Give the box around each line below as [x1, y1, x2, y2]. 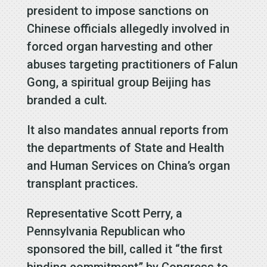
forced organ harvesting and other [26, 39, 213, 54]
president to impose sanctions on [26, 3, 209, 18]
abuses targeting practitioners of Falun [26, 57, 238, 72]
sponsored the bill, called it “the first [26, 241, 222, 256]
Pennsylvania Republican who [26, 223, 185, 238]
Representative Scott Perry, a [26, 206, 182, 221]
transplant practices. [26, 176, 138, 191]
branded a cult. [26, 92, 107, 107]
